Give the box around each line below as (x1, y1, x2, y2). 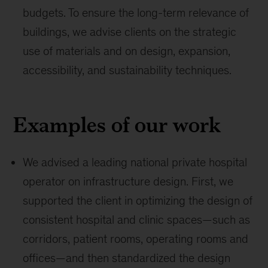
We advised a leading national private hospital (23, 156, 248, 169)
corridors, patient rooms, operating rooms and (23, 232, 249, 245)
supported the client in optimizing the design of (23, 194, 253, 207)
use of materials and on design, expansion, (23, 44, 231, 57)
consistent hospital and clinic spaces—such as (23, 213, 251, 226)
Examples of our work (13, 109, 221, 141)
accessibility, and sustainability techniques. (23, 63, 232, 77)
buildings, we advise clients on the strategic (23, 25, 237, 38)
